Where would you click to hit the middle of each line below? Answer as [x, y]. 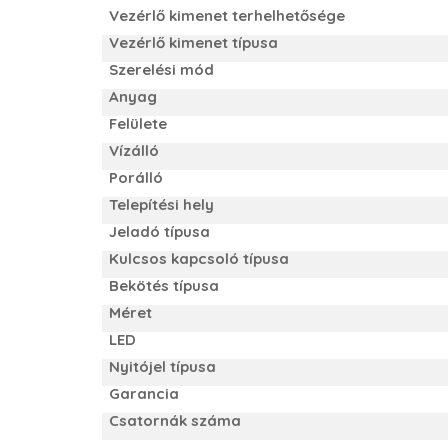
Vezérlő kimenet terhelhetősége [227, 15]
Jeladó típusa [160, 231]
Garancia [144, 393]
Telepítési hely [162, 204]
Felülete [138, 123]
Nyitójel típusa [163, 366]
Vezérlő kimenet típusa [194, 42]
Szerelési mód [162, 69]
